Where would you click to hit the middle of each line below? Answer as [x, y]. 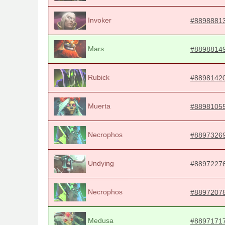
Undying [100, 163]
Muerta [98, 106]
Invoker [99, 20]
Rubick [98, 77]
